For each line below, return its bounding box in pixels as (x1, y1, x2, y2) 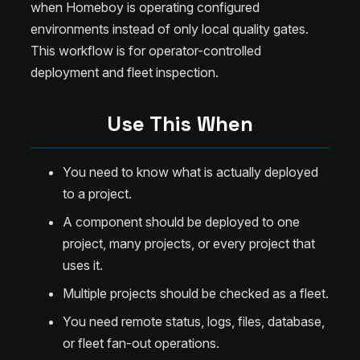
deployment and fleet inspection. (31, 63, 219, 80)
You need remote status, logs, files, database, (63, 313, 325, 329)
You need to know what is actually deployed (63, 163, 318, 180)
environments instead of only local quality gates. (31, 20, 309, 37)
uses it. (63, 256, 103, 273)
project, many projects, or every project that (63, 235, 315, 252)
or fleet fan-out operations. (63, 334, 219, 351)
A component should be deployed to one (63, 213, 300, 230)
